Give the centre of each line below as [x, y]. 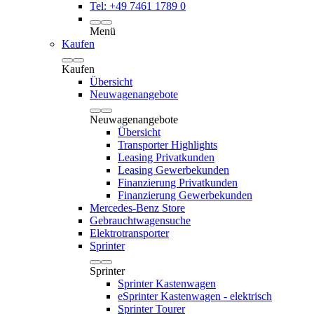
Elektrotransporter [129, 233]
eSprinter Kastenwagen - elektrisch [195, 296]
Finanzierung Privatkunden [178, 183]
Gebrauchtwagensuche [140, 220]
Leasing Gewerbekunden [173, 170]
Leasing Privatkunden [166, 157]
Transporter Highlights [168, 145]
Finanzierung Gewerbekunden [185, 195]
